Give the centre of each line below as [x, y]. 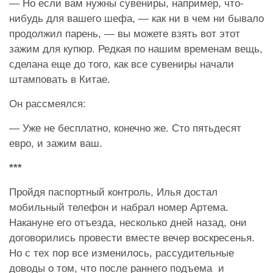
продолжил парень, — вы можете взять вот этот [125, 34]
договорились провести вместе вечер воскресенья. [132, 238]
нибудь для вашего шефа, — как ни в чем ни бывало [136, 19]
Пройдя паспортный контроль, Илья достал [113, 193]
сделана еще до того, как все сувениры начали [122, 65]
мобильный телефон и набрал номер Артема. [119, 208]
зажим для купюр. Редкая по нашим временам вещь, [136, 49]
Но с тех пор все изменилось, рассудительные [122, 253]
